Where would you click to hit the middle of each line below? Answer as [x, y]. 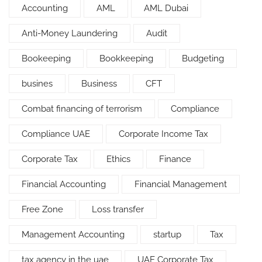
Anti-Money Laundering [70, 33]
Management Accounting [73, 234]
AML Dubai [166, 8]
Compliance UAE [56, 134]
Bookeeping [46, 58]
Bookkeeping [126, 58]
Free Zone [42, 209]
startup [167, 234]
